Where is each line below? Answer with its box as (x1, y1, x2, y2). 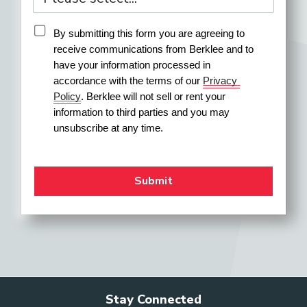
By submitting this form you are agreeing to (53, 28, 245, 39)
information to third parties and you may (53, 107, 230, 118)
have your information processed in (53, 60, 211, 71)
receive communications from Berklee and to (53, 44, 254, 55)
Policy (53, 91, 82, 102)
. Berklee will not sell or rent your (81, 91, 226, 102)
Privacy (203, 75, 238, 86)
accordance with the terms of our (53, 75, 204, 86)
